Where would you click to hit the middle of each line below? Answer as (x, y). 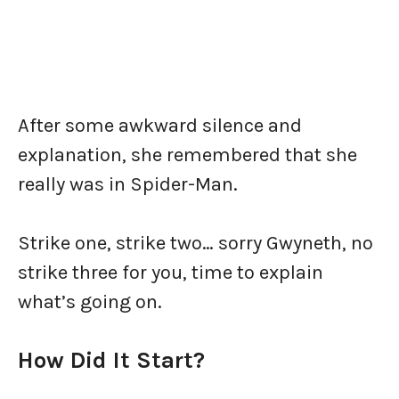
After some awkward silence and (160, 126)
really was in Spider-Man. (128, 184)
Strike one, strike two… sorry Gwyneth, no (195, 243)
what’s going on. (92, 302)
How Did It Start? (111, 360)
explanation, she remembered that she (187, 155)
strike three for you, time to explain (171, 273)
